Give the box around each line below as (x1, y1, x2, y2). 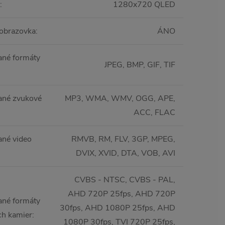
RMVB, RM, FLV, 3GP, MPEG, (71, 134, 175, 145)
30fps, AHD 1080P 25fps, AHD (60, 202, 175, 214)
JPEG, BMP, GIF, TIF (104, 59, 175, 71)
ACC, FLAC (134, 107, 175, 119)
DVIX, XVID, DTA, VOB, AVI (76, 148, 175, 159)
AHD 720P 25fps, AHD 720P (68, 188, 175, 200)
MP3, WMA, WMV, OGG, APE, (65, 93, 175, 104)
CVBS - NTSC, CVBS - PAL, (74, 174, 175, 186)
